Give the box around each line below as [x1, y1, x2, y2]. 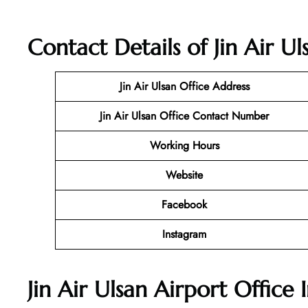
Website [166, 167, 203, 184]
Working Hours [149, 137, 219, 154]
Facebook [162, 197, 207, 213]
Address [208, 78, 250, 95]
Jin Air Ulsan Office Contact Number [100, 108, 269, 124]
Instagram [162, 226, 206, 243]
